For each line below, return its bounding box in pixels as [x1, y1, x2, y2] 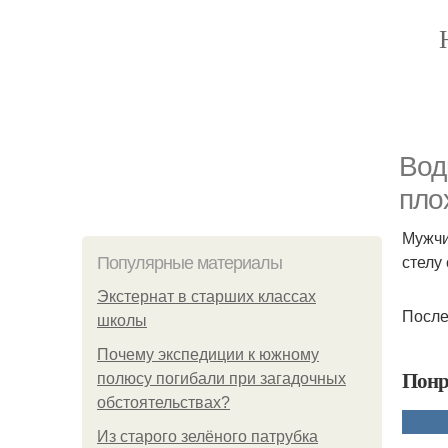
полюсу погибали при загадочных [97, 370, 346, 387]
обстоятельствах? [97, 394, 230, 411]
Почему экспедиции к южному [97, 346, 319, 363]
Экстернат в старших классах [97, 288, 316, 305]
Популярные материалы [97, 253, 282, 273]
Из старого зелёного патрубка [97, 428, 318, 445]
